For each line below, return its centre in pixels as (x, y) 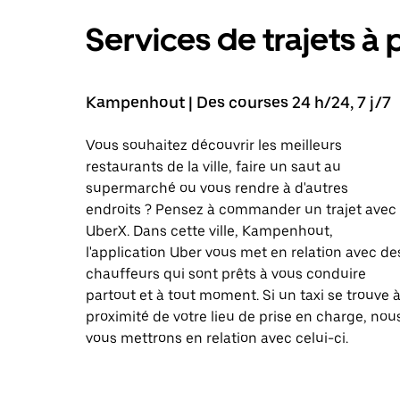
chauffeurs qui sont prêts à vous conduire (226, 273)
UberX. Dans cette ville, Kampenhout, (209, 230)
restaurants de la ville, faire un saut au (213, 166)
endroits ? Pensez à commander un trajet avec (241, 209)
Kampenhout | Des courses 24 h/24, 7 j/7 (238, 102)
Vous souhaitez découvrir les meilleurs (214, 145)
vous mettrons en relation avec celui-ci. (217, 337)
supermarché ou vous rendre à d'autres (217, 187)
